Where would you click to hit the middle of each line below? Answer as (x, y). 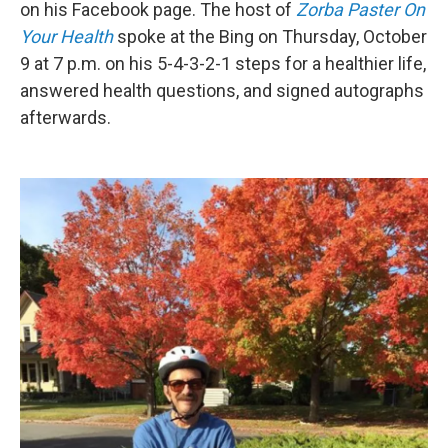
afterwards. (65, 118)
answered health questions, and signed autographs (222, 91)
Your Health (66, 37)
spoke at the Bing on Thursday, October (270, 37)
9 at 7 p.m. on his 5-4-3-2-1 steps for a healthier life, (223, 64)
